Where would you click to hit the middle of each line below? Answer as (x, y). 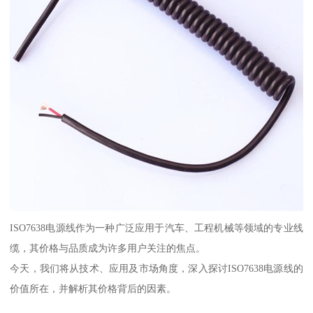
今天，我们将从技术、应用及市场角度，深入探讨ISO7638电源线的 (156, 268)
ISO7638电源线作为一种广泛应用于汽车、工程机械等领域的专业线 (156, 227)
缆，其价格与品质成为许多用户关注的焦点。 (108, 248)
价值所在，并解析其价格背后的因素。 (93, 288)
